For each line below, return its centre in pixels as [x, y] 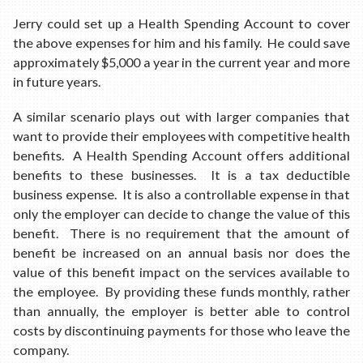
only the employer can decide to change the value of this [181, 214]
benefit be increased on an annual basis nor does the [181, 253]
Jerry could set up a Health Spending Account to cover [181, 23]
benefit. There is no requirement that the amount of [181, 233]
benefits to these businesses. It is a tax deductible [181, 175]
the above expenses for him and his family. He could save [181, 42]
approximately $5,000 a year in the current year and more [181, 62]
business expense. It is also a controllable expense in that [181, 194]
